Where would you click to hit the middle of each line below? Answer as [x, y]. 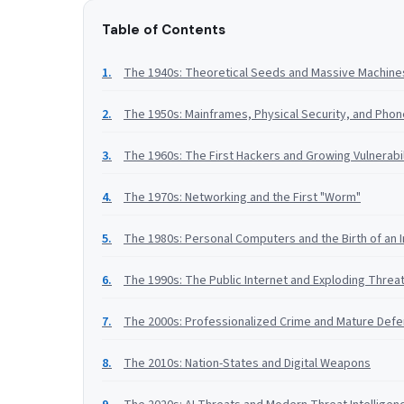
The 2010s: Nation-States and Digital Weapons [247, 363]
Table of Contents [164, 30]
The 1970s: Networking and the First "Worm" [242, 197]
